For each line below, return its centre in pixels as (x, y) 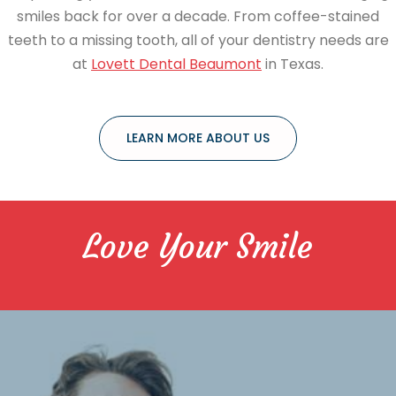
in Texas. (293, 65)
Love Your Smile (198, 247)
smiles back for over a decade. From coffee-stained (198, 17)
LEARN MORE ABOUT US (198, 138)
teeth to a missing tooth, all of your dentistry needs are (198, 41)
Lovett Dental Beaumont (176, 65)
